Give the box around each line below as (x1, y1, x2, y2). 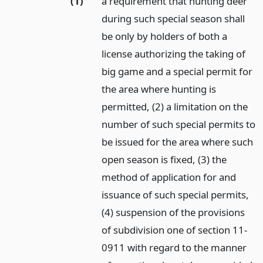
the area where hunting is (102, 82, 217, 96)
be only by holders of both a (102, 29, 228, 43)
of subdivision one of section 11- (102, 223, 248, 237)
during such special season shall (102, 12, 245, 26)
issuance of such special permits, (102, 188, 249, 202)
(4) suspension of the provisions (102, 205, 245, 220)
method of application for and (102, 170, 237, 184)
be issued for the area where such (102, 135, 254, 149)
